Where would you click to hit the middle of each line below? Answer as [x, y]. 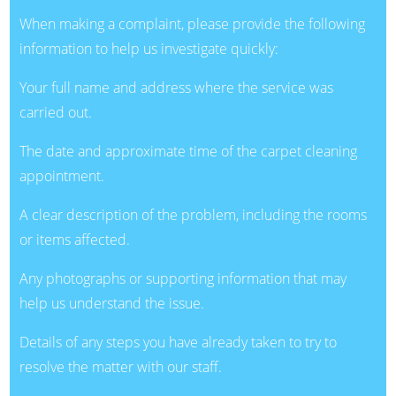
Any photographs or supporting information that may [183, 278]
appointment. [61, 175]
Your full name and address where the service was [176, 87]
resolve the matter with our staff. [120, 366]
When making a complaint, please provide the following [192, 23]
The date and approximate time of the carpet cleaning [188, 151]
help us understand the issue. [111, 303]
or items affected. [74, 239]
